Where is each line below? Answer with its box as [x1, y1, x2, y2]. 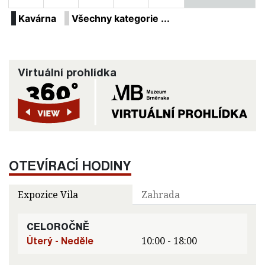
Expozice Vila [18, 188, 78, 201]
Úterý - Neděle [27, 233, 93, 248]
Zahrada [141, 188, 180, 201]
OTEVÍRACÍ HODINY [9, 155, 131, 175]
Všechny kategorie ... [72, 12, 170, 25]
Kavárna [18, 12, 56, 25]
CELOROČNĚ [27, 219, 89, 234]
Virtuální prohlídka [18, 64, 117, 81]
